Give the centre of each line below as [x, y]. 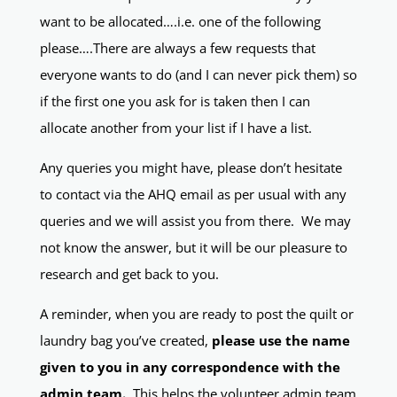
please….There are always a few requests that [177, 48]
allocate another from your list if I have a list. [175, 128]
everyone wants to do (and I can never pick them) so [198, 75]
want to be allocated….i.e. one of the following [180, 22]
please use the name [280, 341]
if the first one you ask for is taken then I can [175, 101]
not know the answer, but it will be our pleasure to [193, 248]
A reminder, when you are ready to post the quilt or [196, 314]
